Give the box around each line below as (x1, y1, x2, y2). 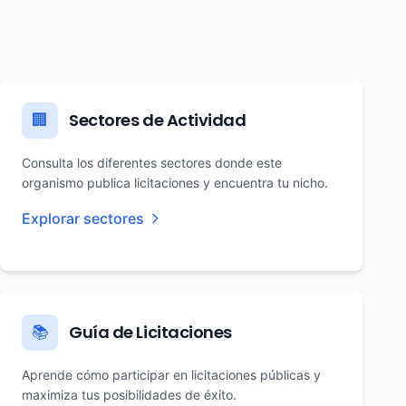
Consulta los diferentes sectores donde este (22, 155, 282, 170)
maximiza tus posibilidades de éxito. (22, 387, 237, 402)
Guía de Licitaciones (69, 321, 232, 343)
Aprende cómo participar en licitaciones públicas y (22, 367, 321, 382)
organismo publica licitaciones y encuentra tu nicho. (22, 175, 328, 190)
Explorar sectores (22, 209, 144, 227)
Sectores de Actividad (69, 109, 246, 131)
